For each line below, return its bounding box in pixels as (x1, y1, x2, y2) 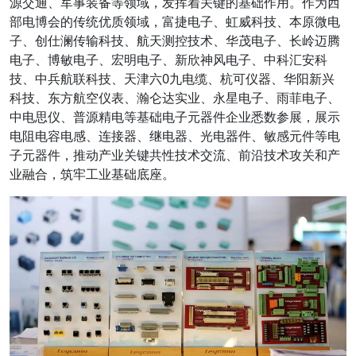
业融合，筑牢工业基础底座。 (10, 165, 175, 183)
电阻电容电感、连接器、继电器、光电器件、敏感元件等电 (10, 127, 340, 145)
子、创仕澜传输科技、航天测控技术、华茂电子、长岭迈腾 (10, 32, 340, 49)
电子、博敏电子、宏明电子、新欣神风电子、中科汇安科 (10, 51, 327, 68)
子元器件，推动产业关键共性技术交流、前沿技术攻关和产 (10, 146, 340, 164)
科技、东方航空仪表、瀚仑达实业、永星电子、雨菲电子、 (10, 89, 340, 106)
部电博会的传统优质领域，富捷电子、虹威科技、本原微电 (10, 13, 340, 30)
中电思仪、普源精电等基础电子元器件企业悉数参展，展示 (10, 108, 340, 126)
